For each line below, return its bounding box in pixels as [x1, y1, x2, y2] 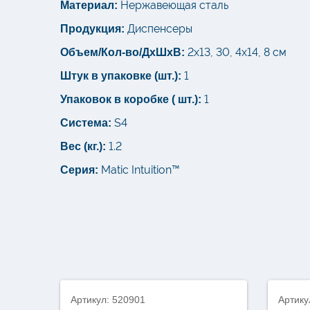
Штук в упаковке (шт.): [60, 70, 181, 82]
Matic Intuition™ [101, 163, 180, 177]
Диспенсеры [127, 22, 192, 36]
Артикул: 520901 [71, 294, 145, 306]
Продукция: [60, 23, 125, 35]
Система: [60, 117, 111, 129]
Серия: [60, 164, 98, 176]
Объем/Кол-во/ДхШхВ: [60, 46, 185, 59]
